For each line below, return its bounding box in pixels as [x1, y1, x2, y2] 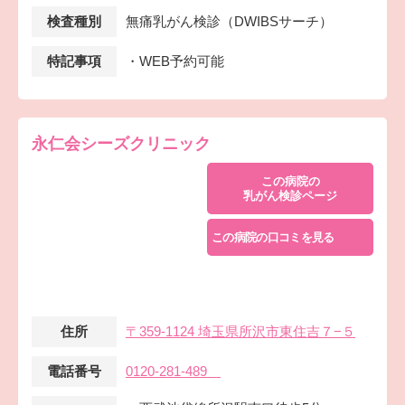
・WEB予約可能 [126, 52, 224, 69]
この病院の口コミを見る [212, 230, 334, 244]
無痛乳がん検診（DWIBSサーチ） [126, 13, 333, 29]
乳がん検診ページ [243, 188, 337, 202]
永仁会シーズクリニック [32, 134, 211, 153]
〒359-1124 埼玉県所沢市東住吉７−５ [126, 324, 355, 339]
